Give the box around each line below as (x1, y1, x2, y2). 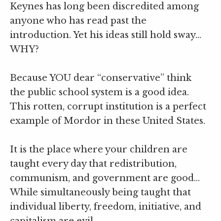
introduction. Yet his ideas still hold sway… (10, 29, 201, 40)
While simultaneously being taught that (10, 187, 191, 198)
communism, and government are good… (10, 173, 200, 184)
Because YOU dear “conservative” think (10, 73, 191, 84)
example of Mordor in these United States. (10, 115, 205, 127)
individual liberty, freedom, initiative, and (10, 201, 201, 213)
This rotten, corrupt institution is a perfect (10, 101, 206, 112)
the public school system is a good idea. (10, 87, 189, 98)
